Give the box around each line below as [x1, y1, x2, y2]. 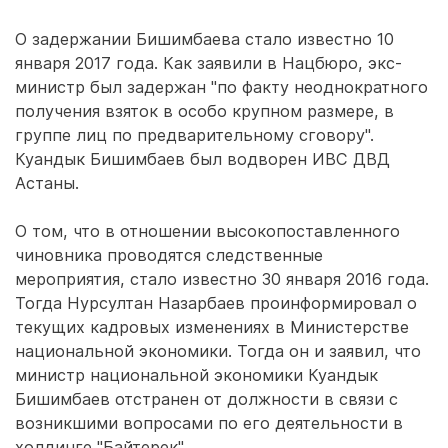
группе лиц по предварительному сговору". [15, 125, 374, 145]
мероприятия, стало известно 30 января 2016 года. [15, 269, 429, 289]
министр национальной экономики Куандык [15, 365, 378, 385]
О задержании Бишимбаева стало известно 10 [15, 29, 394, 49]
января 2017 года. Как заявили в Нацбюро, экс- [15, 53, 402, 73]
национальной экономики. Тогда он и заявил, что [15, 341, 421, 361]
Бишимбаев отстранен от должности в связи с [15, 389, 398, 409]
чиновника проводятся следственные [15, 245, 323, 265]
